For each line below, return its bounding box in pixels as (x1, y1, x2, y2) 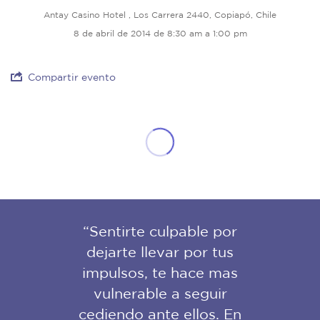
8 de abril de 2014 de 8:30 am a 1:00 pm (73, 29, 247, 39)
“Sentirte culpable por (83, 223, 237, 240)
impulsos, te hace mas (82, 264, 238, 281)
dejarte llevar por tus (86, 244, 234, 261)
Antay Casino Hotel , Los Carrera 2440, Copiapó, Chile (44, 10, 276, 20)
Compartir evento (28, 71, 116, 84)
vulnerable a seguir (93, 285, 227, 302)
